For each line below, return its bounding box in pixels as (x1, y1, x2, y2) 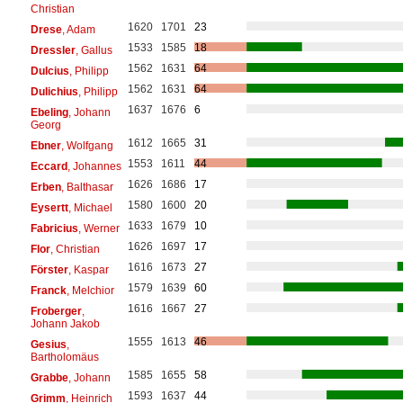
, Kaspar (67, 263, 109, 276)
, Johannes (67, 159, 121, 173)
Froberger (30, 304, 82, 318)
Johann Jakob (30, 317, 100, 330)
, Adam (61, 22, 95, 36)
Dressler (30, 43, 76, 57)
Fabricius (30, 221, 78, 235)
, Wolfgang (60, 139, 113, 152)
